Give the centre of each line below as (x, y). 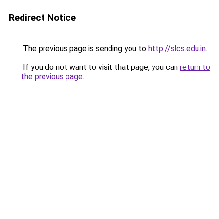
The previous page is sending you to (85, 49)
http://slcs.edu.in (177, 49)
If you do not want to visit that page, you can (100, 67)
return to (195, 67)
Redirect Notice (42, 17)
